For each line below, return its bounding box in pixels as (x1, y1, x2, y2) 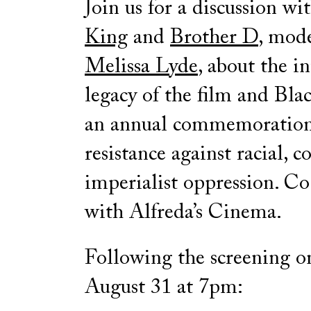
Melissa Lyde (85, 56, 198, 78)
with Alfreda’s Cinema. (85, 202, 282, 224)
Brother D (170, 27, 258, 49)
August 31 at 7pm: (85, 277, 243, 299)
